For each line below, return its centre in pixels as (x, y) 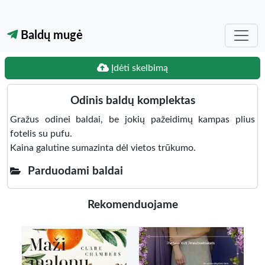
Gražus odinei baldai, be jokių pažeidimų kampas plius (132, 119)
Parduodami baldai (75, 171)
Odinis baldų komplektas (132, 101)
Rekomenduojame (132, 205)
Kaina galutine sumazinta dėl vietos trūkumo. (103, 148)
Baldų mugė (50, 35)
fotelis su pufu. (41, 134)
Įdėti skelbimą (138, 68)
